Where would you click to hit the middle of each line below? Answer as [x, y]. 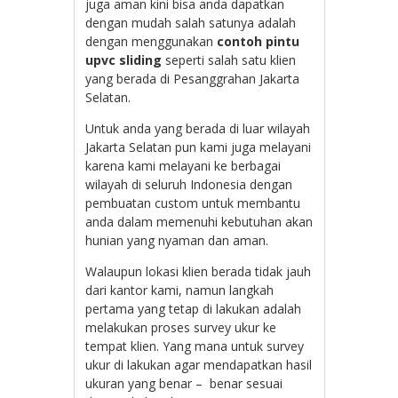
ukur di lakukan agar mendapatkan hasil [199, 364]
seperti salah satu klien [229, 60]
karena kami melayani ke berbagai [183, 165]
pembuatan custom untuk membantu [193, 203]
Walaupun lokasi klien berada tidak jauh [199, 271]
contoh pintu [259, 41]
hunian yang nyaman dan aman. [177, 240]
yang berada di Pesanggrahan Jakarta [193, 78]
